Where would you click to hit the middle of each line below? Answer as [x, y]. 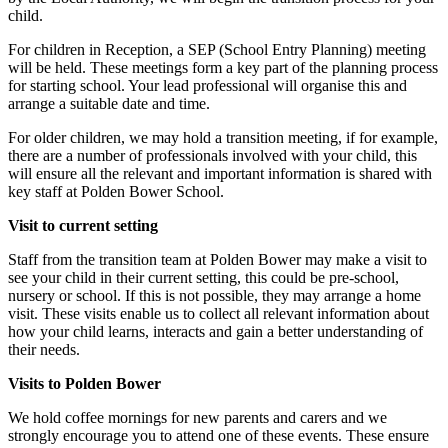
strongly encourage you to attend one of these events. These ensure [218, 435]
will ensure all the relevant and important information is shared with [220, 173]
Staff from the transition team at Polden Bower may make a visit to [217, 259]
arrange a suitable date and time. [111, 103]
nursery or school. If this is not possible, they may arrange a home [214, 295]
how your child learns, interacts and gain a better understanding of [215, 331]
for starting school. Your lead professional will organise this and [207, 85]
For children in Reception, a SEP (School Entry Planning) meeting [217, 49]
